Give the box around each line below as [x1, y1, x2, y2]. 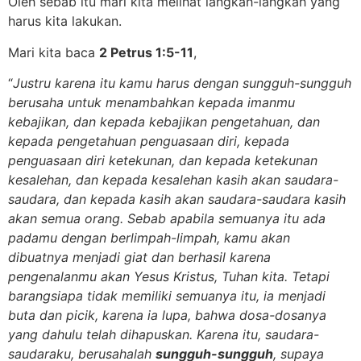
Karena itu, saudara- [197, 326, 319, 342]
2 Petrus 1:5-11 [99, 44, 193, 60]
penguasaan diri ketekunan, [8, 151, 179, 168]
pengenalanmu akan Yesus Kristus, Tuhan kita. [8, 268, 292, 284]
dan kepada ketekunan [179, 151, 317, 168]
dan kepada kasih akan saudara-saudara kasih [64, 190, 346, 207]
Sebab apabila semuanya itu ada [127, 210, 326, 226]
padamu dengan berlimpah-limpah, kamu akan [8, 229, 290, 246]
